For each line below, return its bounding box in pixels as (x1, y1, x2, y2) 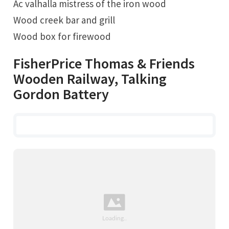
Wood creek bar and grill (13, 13, 116, 26)
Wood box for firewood (13, 30, 111, 42)
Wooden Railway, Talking (13, 70, 167, 88)
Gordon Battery (13, 85, 109, 104)
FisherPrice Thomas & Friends (13, 54, 195, 73)
